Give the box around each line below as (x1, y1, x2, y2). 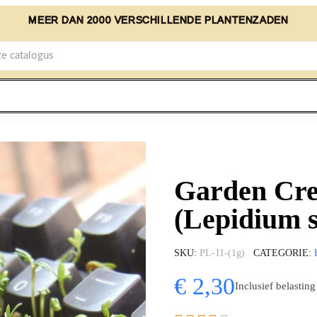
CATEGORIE (253, 247, 309, 258)
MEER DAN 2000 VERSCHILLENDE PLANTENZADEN (28, 14, 289, 25)
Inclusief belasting (235, 280, 316, 292)
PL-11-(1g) (200, 247, 245, 258)
